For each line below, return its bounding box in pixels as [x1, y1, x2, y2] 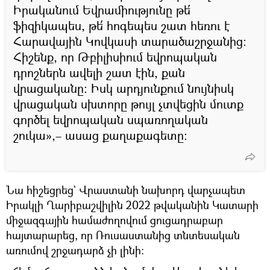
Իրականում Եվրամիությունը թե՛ [13, 1, 190, 18]
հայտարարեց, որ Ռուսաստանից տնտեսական [6, 227, 240, 242]
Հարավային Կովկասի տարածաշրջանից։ [13, 33, 246, 49]
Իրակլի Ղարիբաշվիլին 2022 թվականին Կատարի [6, 197, 259, 212]
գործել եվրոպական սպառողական [13, 111, 208, 128]
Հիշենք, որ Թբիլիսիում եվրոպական [13, 48, 217, 65]
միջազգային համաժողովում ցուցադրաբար [6, 212, 223, 227]
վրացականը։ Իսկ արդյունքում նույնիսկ [13, 80, 234, 96]
